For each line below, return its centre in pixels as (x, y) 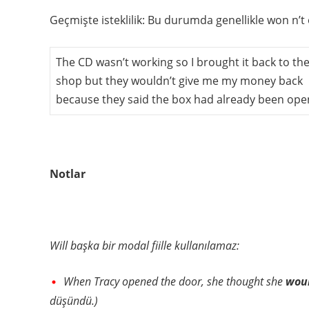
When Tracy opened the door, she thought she (175, 281)
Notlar (68, 173)
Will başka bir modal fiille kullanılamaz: (144, 245)
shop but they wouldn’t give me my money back (179, 80)
